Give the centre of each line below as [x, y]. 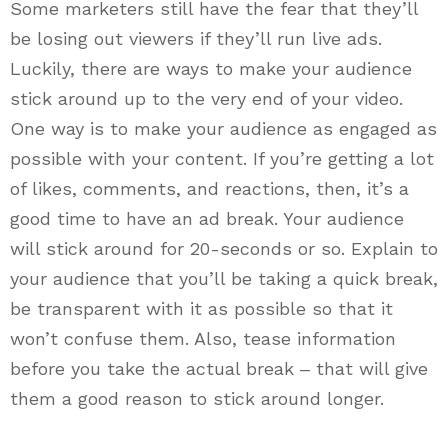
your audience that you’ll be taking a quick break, [224, 279]
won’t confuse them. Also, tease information [203, 339]
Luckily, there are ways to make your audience [211, 69]
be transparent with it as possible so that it [201, 309]
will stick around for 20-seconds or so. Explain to [224, 249]
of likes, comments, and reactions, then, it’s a [209, 189]
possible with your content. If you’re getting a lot [222, 159]
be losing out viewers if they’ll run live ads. [196, 39]
